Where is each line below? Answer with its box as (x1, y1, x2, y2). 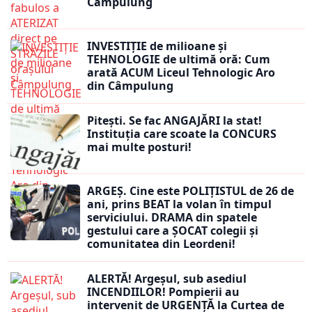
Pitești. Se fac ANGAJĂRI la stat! (87, 113, 262, 129)
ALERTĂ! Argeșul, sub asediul (87, 271, 247, 287)
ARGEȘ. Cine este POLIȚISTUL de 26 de (87, 183, 294, 199)
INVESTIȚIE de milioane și (87, 38, 227, 54)
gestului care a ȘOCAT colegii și (87, 223, 258, 239)
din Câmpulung (87, 78, 173, 94)
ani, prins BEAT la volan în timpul (87, 196, 272, 212)
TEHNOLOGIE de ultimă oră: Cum (87, 52, 270, 68)
